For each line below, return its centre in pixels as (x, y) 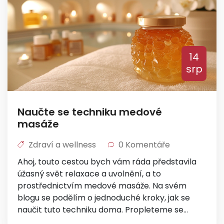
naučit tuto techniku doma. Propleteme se (100, 210)
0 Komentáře (143, 145)
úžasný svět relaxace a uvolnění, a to (89, 174)
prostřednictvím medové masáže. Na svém (102, 186)
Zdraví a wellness (62, 145)
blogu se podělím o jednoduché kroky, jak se (104, 198)
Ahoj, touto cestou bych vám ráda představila (107, 162)
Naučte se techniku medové (90, 112)
